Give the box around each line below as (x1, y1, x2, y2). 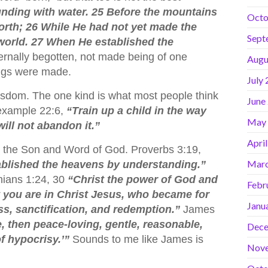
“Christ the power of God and (68, 173, 218, 185)
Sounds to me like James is (72, 233, 203, 245)
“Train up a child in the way (63, 104, 206, 117)
